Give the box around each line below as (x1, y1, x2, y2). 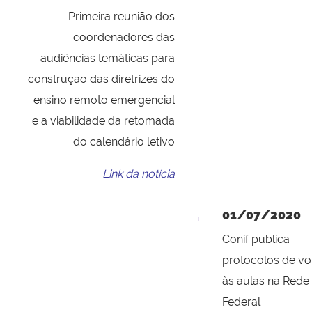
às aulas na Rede (222, 274, 309, 288)
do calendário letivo (73, 135, 175, 149)
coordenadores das (73, 31, 175, 45)
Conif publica (222, 233, 290, 247)
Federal (222, 295, 260, 309)
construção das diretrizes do (28, 72, 175, 86)
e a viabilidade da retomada (32, 114, 175, 128)
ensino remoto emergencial (33, 93, 175, 107)
